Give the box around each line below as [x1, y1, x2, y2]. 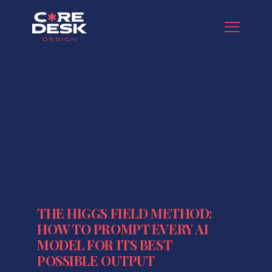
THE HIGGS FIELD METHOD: [37, 204, 212, 223]
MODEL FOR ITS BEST [37, 236, 172, 254]
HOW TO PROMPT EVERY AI [37, 220, 209, 239]
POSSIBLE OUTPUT [37, 251, 155, 270]
